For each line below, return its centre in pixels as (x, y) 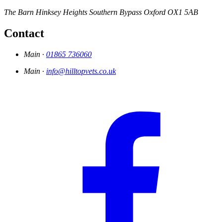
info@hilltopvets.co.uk (81, 71)
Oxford (155, 12)
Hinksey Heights (61, 12)
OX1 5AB (183, 12)
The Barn (19, 12)
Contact (24, 33)
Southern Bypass (115, 12)
